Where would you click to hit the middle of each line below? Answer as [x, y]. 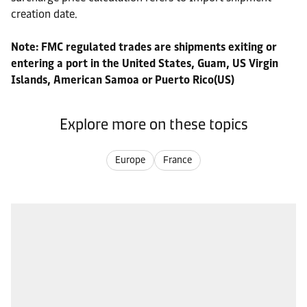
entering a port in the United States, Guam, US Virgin [145, 63]
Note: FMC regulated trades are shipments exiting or [144, 47]
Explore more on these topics [153, 124]
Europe [130, 160]
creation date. [44, 14]
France [177, 160]
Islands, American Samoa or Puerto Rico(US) [123, 80]
